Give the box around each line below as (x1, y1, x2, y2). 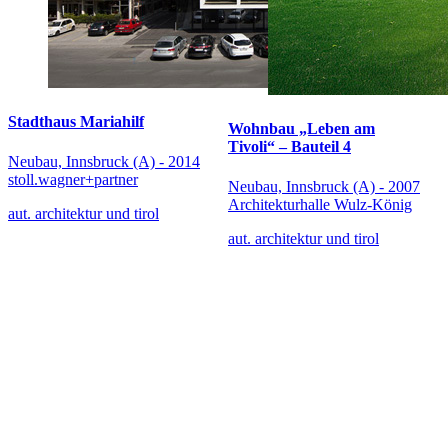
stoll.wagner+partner (8, 170, 138, 188)
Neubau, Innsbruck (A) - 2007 (228, 177, 420, 195)
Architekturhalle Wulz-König (228, 195, 412, 213)
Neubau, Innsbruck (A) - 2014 (8, 152, 200, 170)
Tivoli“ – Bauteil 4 (228, 138, 351, 156)
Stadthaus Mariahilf (8, 113, 144, 131)
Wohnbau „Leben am (228, 120, 375, 138)
